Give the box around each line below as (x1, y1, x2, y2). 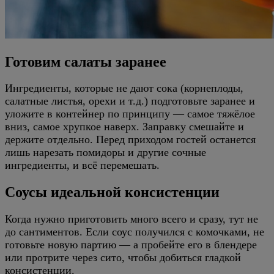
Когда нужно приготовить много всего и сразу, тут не (5, 213, 258, 226)
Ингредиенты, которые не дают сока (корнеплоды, (5, 82, 243, 95)
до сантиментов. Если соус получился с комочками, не (5, 226, 264, 239)
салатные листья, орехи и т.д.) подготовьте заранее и (5, 95, 255, 108)
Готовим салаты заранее (5, 53, 166, 70)
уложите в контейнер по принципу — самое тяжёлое (5, 108, 255, 120)
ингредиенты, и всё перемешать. (5, 159, 160, 172)
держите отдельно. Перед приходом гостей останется (5, 133, 256, 146)
